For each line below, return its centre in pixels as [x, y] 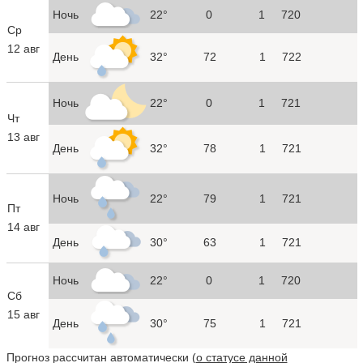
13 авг [23, 137]
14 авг [23, 226]
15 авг [23, 314]
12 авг [23, 48]
